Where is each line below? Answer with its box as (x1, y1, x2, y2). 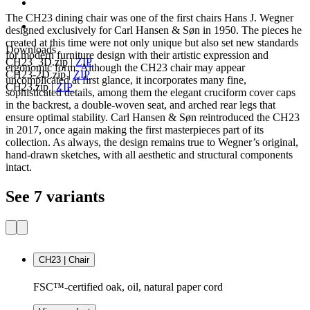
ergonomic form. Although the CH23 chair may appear (6, 62, 245, 74)
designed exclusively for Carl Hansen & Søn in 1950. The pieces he (6, 24, 302, 37)
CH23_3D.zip (6, 55, 68, 68)
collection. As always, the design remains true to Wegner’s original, (6, 136, 298, 149)
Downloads (6, 43, 56, 55)
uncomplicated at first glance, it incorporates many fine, (6, 74, 246, 86)
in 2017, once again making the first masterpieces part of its (6, 124, 264, 136)
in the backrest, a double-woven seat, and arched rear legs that (6, 99, 275, 111)
